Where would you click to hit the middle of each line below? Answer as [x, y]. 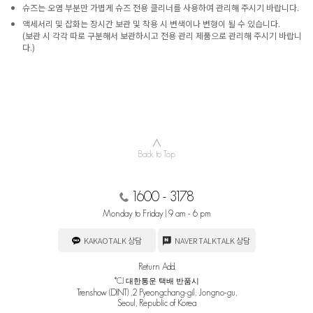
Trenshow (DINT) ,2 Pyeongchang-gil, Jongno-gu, [156, 293]
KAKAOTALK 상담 [112, 241]
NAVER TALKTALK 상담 [212, 241]
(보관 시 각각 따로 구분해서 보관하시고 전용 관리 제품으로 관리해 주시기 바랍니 [162, 36]
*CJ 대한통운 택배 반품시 [156, 281]
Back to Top [156, 154]
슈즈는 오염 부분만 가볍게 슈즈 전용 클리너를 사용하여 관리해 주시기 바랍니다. [161, 8]
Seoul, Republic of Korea [156, 303]
